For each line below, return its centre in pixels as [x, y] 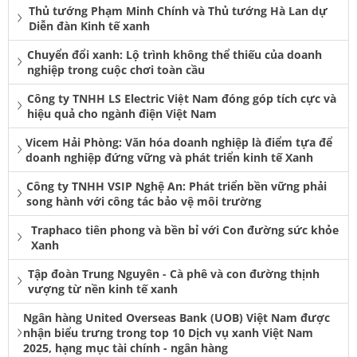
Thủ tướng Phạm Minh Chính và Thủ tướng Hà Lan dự [178, 11]
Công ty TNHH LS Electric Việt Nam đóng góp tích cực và [181, 99]
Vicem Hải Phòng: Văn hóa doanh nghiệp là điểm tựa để [178, 143]
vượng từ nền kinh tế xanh [103, 289]
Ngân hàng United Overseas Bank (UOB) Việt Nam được [176, 318]
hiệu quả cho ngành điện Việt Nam [122, 114]
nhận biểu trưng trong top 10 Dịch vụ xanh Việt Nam [168, 333]
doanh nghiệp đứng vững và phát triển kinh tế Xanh [169, 158]
